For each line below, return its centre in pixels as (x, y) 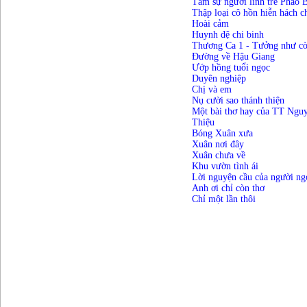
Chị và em (211, 90)
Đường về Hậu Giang (233, 57)
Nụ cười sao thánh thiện (238, 101)
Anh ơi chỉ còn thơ (228, 188)
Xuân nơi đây (218, 145)
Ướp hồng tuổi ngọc (231, 68)
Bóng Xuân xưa (222, 134)
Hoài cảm (210, 24)
